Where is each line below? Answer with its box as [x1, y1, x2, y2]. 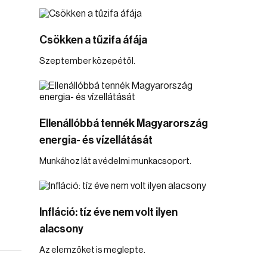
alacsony [39, 223, 83, 234]
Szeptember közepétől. [39, 57, 135, 66]
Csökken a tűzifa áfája [39, 35, 147, 45]
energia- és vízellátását [39, 135, 153, 145]
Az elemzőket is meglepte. [39, 246, 145, 254]
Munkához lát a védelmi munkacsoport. [39, 157, 191, 166]
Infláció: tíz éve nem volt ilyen [39, 207, 178, 218]
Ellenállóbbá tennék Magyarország [39, 118, 208, 129]
